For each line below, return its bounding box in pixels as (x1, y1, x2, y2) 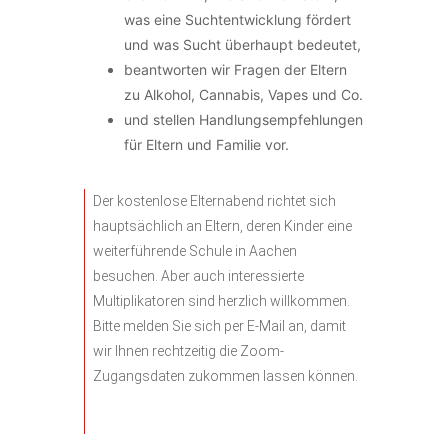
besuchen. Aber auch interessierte (93, 268, 304, 284)
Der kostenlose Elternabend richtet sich (93, 193, 336, 209)
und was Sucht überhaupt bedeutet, (124, 36, 361, 53)
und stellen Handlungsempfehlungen (124, 111, 363, 128)
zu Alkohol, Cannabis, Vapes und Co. (124, 86, 363, 103)
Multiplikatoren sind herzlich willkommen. (93, 293, 350, 309)
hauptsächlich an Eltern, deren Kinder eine (93, 218, 352, 234)
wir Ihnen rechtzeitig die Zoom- (93, 343, 284, 359)
